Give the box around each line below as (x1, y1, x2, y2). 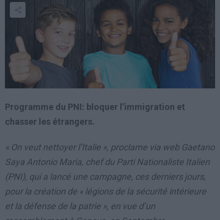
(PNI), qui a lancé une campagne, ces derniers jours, (5, 171, 206, 182)
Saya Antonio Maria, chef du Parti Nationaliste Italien (5, 157, 210, 167)
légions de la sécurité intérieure (85, 186, 206, 197)
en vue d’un (110, 201, 155, 212)
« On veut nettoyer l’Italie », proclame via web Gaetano (5, 142, 215, 153)
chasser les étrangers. (5, 116, 95, 127)
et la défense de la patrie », (5, 201, 110, 212)
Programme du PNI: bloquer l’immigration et (5, 101, 185, 112)
